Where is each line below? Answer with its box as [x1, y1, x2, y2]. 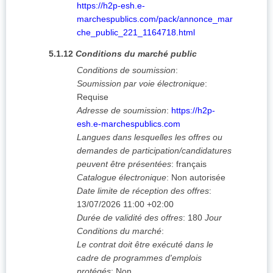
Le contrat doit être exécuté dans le [77, 239, 213, 250]
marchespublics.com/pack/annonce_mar [77, 14, 233, 24]
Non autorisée [171, 172, 225, 183]
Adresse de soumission [77, 105, 166, 116]
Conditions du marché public [76, 49, 197, 59]
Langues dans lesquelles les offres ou [77, 132, 222, 143]
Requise [77, 92, 108, 102]
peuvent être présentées [77, 159, 171, 169]
